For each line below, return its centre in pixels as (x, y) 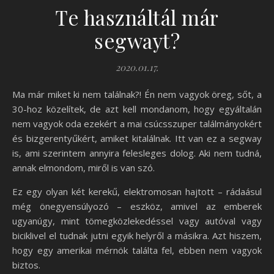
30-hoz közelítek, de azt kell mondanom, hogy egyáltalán (137, 109)
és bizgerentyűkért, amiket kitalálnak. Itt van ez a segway (137, 138)
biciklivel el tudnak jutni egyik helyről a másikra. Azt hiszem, (137, 235)
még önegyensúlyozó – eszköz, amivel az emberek (137, 206)
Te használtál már (137, 17)
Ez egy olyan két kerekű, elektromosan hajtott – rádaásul (137, 191)
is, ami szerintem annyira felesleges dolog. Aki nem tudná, (137, 153)
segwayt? (137, 40)
